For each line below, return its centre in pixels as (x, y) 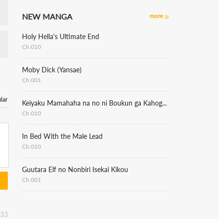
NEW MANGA (47, 16)
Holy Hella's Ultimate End (61, 36)
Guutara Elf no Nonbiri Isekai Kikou (75, 169)
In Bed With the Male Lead (62, 136)
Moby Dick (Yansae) (52, 70)
